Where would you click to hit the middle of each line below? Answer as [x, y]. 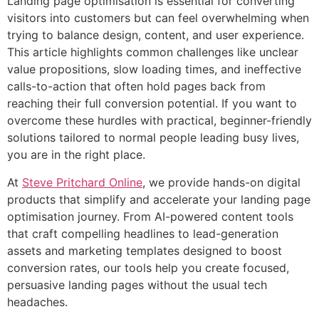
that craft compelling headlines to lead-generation [143, 233]
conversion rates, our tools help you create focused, [148, 267]
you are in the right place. [76, 155]
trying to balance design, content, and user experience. [156, 35]
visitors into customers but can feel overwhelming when [158, 18]
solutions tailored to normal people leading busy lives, [153, 138]
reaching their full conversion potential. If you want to [152, 104]
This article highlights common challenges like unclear [153, 52]
